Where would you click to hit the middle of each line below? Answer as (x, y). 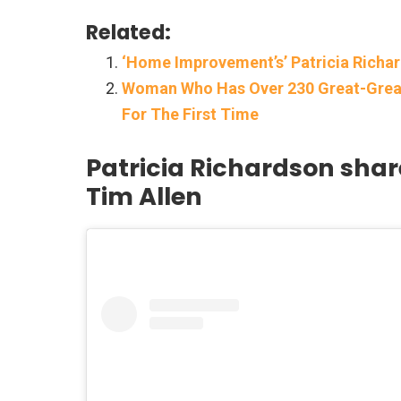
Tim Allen (144, 196)
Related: (128, 32)
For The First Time (190, 114)
